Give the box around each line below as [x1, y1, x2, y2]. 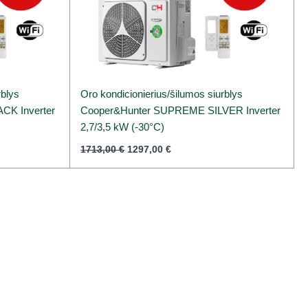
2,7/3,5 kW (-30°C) [80, 121, 165, 133]
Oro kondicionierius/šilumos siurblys [80, 88, 243, 100]
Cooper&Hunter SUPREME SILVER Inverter [80, 104, 281, 117]
